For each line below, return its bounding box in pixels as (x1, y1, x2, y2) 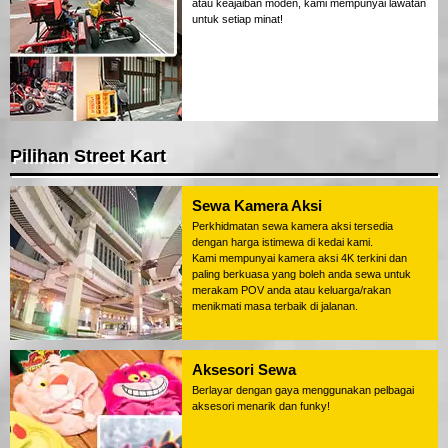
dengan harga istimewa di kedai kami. (192, 235, 373, 248)
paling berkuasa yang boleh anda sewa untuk (192, 267, 411, 280)
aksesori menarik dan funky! (192, 399, 330, 412)
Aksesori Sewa (192, 360, 296, 378)
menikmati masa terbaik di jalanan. (192, 299, 358, 312)
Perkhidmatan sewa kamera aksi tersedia (192, 219, 393, 232)
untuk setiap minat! (192, 12, 283, 25)
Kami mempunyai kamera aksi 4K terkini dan (192, 251, 407, 264)
